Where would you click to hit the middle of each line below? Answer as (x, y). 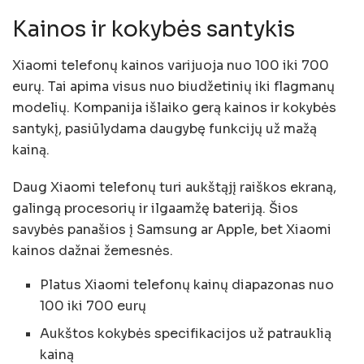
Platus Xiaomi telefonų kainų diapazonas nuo (187, 284)
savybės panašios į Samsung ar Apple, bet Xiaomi (172, 229)
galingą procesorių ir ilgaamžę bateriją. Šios (155, 208)
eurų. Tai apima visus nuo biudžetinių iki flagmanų (173, 86)
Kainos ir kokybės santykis (154, 30)
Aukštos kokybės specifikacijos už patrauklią (186, 333)
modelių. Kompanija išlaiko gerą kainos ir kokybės (174, 107)
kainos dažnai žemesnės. (93, 250)
